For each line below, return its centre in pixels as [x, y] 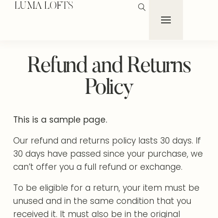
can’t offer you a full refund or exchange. [98, 167]
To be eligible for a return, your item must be [107, 188]
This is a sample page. [60, 120]
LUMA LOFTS [44, 7]
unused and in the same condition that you [102, 201]
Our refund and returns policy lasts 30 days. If [107, 141]
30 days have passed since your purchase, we [108, 154]
